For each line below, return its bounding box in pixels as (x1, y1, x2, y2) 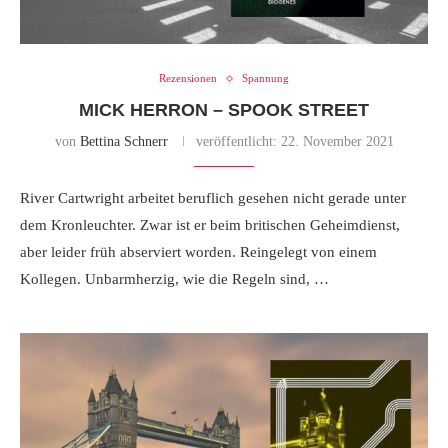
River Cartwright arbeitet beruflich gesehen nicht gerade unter (20, 190, 406, 207)
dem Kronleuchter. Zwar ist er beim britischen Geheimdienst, (20, 217, 400, 234)
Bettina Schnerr (79, 134, 168, 150)
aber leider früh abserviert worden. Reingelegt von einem (20, 244, 377, 261)
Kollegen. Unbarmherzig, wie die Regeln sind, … (20, 271, 329, 288)
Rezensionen (159, 72, 217, 85)
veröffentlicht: (195, 134, 277, 150)
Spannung (242, 72, 289, 85)
